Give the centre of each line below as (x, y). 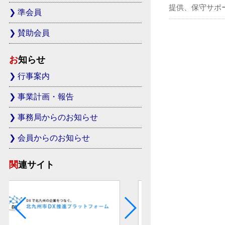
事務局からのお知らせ (58, 118)
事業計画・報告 (46, 97)
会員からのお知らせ (54, 138)
